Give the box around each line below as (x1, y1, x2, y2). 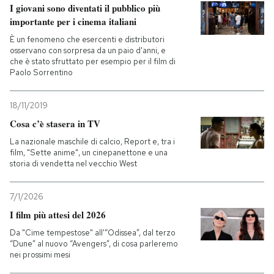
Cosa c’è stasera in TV (10, 117, 100, 131)
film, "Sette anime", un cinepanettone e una (10, 147, 168, 158)
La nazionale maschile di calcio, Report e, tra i (10, 136, 175, 147)
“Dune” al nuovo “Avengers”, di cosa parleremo (10, 239, 178, 250)
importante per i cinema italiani (10, 15, 136, 29)
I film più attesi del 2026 (10, 208, 106, 222)
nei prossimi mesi (10, 250, 70, 261)
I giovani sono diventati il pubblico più (10, 1, 160, 15)
